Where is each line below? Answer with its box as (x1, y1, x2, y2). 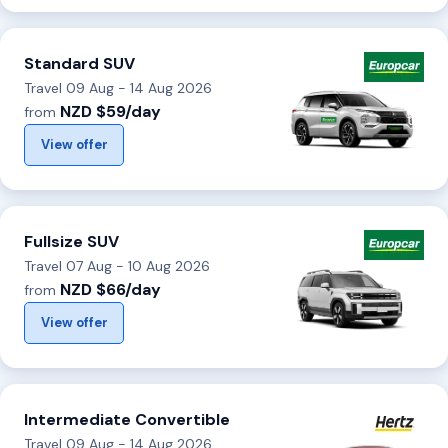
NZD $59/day (60, 100, 161, 122)
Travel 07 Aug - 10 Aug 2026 (24, 256, 210, 275)
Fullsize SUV (24, 230, 119, 252)
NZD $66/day (60, 278, 161, 300)
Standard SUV (24, 52, 135, 74)
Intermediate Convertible (24, 408, 230, 430)
